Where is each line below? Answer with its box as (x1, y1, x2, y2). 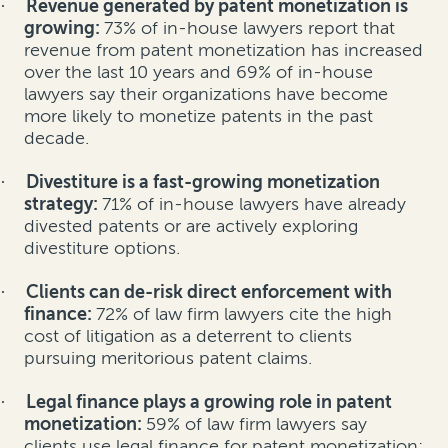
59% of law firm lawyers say (146, 413, 367, 436)
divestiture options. (24, 237, 180, 260)
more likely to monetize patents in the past (24, 105, 373, 128)
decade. (24, 127, 89, 150)
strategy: (24, 193, 102, 216)
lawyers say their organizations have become (24, 83, 388, 106)
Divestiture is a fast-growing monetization (26, 171, 380, 194)
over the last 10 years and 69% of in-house (24, 61, 373, 84)
